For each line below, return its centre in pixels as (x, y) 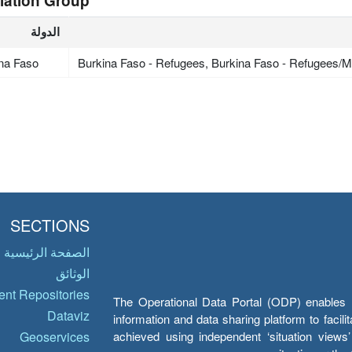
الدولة (45, 31)
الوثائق (73, 273)
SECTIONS (50, 225)
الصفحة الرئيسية (47, 252)
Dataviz (68, 316)
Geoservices (55, 337)
